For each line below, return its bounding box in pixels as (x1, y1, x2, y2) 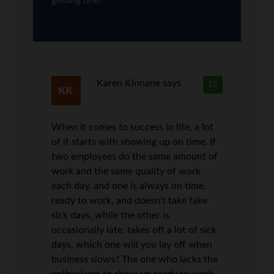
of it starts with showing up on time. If (51, 136, 217, 147)
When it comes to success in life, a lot (51, 122, 214, 132)
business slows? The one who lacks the (51, 254, 218, 264)
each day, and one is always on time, (51, 180, 207, 191)
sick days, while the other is (51, 210, 170, 220)
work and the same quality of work (51, 166, 201, 176)
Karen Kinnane (96, 78, 160, 88)
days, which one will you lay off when (51, 239, 213, 250)
